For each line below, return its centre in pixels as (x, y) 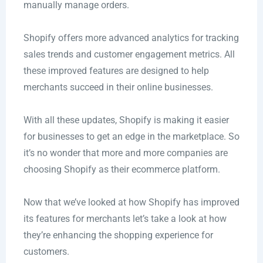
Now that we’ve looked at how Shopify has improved (131, 203)
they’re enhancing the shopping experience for (118, 235)
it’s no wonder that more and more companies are (125, 153)
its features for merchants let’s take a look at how (125, 219)
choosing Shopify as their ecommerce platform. (122, 170)
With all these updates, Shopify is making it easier (126, 120)
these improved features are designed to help (116, 71)
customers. (46, 252)
